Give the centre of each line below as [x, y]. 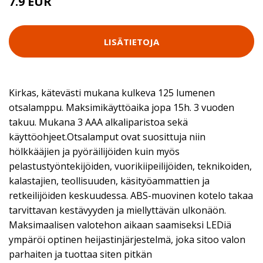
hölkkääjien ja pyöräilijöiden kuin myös [94, 151]
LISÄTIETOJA [131, 41]
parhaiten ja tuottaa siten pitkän [80, 254]
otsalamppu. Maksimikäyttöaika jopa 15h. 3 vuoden [122, 107]
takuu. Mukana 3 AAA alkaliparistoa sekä [98, 122]
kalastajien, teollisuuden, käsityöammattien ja [109, 181]
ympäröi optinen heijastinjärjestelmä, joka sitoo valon [127, 240]
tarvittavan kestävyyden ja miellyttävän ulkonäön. [117, 210]
